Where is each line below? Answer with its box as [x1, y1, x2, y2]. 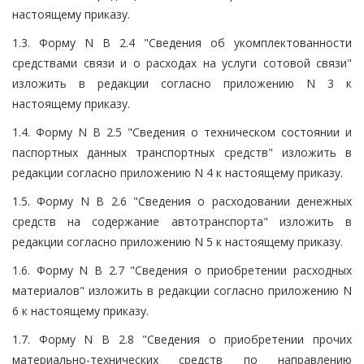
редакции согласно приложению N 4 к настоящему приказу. [12, 164, 343, 180]
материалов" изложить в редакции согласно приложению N [12, 282, 352, 298]
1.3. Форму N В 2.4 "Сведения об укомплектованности [12, 34, 352, 50]
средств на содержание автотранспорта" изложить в [12, 213, 352, 229]
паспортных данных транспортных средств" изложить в [12, 144, 352, 160]
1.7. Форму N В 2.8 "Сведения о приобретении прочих [12, 331, 352, 347]
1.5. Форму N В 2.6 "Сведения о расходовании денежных [12, 193, 352, 209]
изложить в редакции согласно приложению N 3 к [12, 75, 352, 91]
